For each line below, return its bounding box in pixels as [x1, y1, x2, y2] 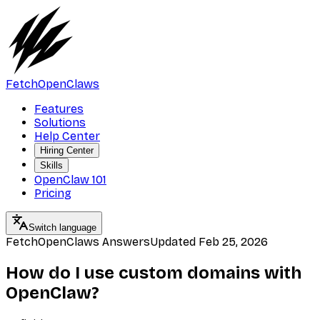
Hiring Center [40, 145, 94, 156]
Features [34, 102, 84, 116]
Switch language [29, 222, 96, 233]
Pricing [34, 186, 71, 200]
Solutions [34, 116, 86, 129]
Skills [40, 160, 63, 171]
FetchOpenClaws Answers [6, 235, 150, 249]
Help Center [34, 129, 100, 143]
